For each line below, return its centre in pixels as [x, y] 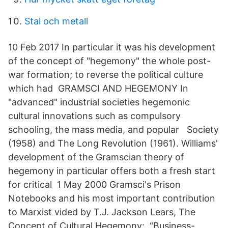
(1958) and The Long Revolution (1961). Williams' [113, 143]
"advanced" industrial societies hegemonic [99, 102]
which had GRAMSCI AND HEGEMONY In [98, 88]
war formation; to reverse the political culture [106, 75]
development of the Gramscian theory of [96, 157]
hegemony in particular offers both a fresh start [112, 171]
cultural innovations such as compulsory [94, 116]
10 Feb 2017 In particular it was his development [112, 47]
